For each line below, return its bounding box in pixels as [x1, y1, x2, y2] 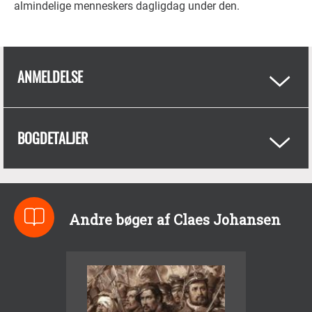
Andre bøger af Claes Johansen [68, 210, 281, 229]
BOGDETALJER [17, 127, 88, 148]
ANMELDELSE [17, 66, 83, 87]
